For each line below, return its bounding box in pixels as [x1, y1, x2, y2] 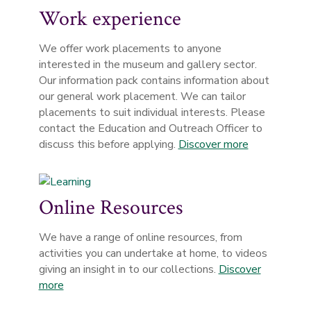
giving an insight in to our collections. [38, 262, 219, 277]
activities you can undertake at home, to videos [38, 246, 267, 261]
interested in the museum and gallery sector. [38, 57, 257, 72]
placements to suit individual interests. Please [38, 105, 265, 120]
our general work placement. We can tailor [38, 89, 246, 104]
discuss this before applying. [38, 137, 178, 152]
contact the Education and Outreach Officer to [38, 121, 262, 136]
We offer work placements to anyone [38, 41, 221, 56]
